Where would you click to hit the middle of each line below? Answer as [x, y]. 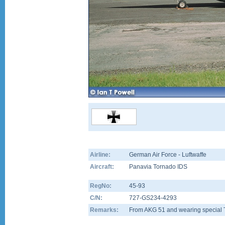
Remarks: [104, 210]
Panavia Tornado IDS [158, 167]
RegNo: [101, 186]
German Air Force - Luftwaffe [168, 155]
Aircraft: [102, 167]
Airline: [100, 155]
